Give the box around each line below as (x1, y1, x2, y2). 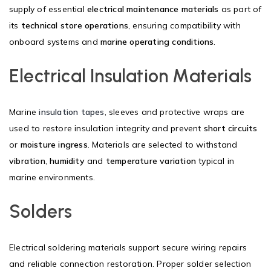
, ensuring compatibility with (128, 19, 241, 31)
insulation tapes (39, 106, 105, 117)
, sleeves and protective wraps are (104, 106, 245, 117)
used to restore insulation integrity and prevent (9, 122, 204, 134)
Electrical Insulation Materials (9, 64, 252, 87)
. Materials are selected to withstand (87, 139, 238, 150)
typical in (196, 155, 235, 166)
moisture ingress (20, 139, 88, 150)
